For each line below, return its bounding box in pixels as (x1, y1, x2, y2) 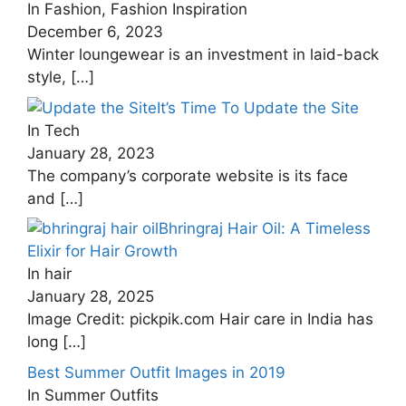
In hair (27, 265, 72, 283)
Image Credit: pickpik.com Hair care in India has (27, 310, 373, 328)
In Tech (27, 121, 80, 140)
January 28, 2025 (27, 287, 154, 305)
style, (27, 68, 71, 86)
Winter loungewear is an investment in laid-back (27, 45, 379, 63)
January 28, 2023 (27, 143, 155, 162)
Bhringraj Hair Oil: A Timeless (159, 219, 371, 237)
